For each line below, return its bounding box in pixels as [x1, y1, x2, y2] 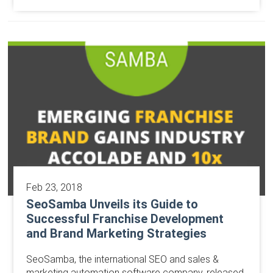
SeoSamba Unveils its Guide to [26, 197, 198, 212]
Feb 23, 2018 [26, 182, 82, 194]
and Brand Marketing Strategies [26, 226, 207, 241]
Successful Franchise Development [26, 211, 224, 227]
